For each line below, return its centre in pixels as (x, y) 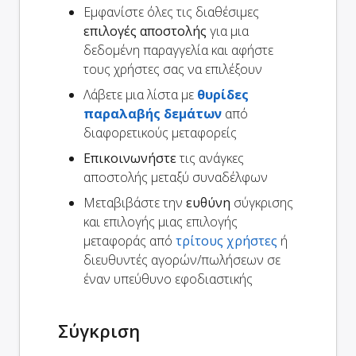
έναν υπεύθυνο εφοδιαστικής (168, 279)
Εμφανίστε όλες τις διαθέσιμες (171, 12)
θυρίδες (223, 94)
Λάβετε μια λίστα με (140, 94)
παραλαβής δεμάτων (153, 113)
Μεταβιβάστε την (135, 202)
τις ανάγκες (210, 158)
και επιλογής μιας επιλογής (161, 221)
